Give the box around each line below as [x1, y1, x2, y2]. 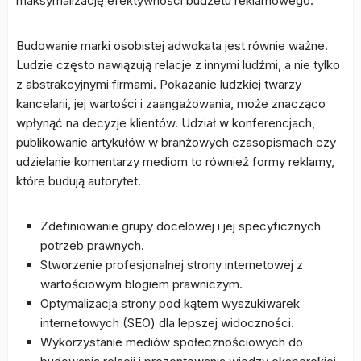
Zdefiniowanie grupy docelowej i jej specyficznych [40, 218, 321, 234]
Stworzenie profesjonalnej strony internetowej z [40, 257, 303, 272]
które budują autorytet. [16, 173, 141, 189]
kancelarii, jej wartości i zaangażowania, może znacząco [16, 96, 326, 111]
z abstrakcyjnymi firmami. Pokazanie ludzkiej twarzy [16, 77, 301, 92]
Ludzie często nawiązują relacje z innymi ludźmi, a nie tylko [16, 57, 340, 73]
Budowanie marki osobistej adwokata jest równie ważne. [16, 38, 328, 53]
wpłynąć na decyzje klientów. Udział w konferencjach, [16, 115, 315, 131]
